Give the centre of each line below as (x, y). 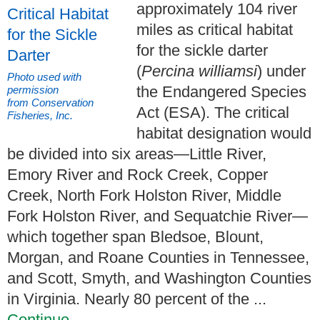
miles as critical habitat (215, 30)
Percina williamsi (199, 71)
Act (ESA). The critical (213, 113)
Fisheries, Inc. (40, 116)
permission (33, 90)
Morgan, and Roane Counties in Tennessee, (158, 258)
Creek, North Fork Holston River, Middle (144, 196)
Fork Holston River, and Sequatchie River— (157, 216)
